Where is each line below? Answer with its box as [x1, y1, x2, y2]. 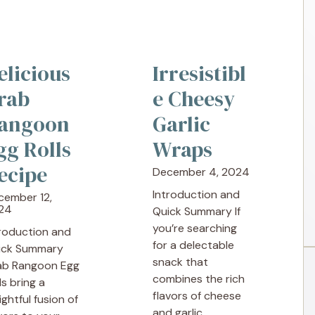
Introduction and [153, 187, 240, 202]
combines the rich [153, 271, 245, 286]
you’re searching [153, 221, 238, 236]
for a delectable [153, 238, 235, 252]
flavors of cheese [153, 288, 242, 303]
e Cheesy [153, 84, 236, 113]
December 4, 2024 [153, 165, 250, 179]
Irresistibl [153, 59, 247, 88]
